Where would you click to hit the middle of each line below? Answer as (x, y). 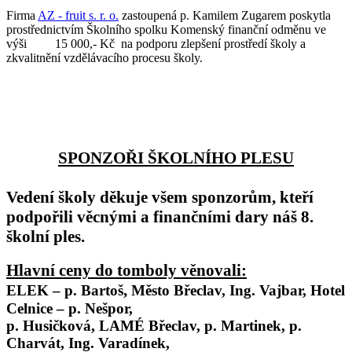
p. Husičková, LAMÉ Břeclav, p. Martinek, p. (154, 325)
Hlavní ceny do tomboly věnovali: (126, 270)
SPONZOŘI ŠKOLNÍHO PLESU (176, 158)
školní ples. (46, 236)
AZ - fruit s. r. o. (78, 15)
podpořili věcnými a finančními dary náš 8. (160, 216)
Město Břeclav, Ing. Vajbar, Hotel (238, 290)
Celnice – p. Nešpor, (70, 308)
